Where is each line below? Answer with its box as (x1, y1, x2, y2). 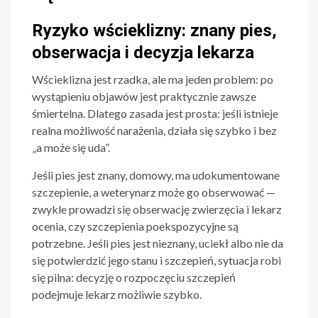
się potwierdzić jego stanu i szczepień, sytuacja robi (32, 253, 281, 268)
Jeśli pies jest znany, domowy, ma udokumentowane (32, 168, 280, 182)
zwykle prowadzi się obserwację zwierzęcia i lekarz (32, 202, 282, 216)
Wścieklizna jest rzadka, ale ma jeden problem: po (32, 72, 273, 87)
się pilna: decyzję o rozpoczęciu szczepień (32, 270, 236, 285)
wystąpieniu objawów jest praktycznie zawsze (32, 89, 256, 104)
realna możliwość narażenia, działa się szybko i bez (32, 124, 277, 138)
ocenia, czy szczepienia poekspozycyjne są (32, 219, 238, 234)
